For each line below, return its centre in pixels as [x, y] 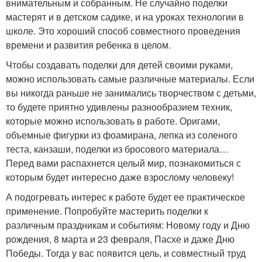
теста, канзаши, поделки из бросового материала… [117, 149]
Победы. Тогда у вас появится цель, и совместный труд [126, 253]
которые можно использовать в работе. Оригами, [113, 121]
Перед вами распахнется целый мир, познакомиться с [123, 163]
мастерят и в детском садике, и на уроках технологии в [125, 17]
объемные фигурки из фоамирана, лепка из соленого [122, 135]
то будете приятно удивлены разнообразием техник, [119, 107]
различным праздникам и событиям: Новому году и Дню [128, 225]
